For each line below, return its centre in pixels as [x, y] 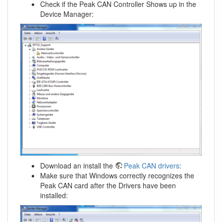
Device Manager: [67, 14]
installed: [54, 195]
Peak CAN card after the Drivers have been [108, 186]
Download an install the [78, 166]
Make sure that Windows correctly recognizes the [117, 176]
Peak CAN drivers [152, 166]
